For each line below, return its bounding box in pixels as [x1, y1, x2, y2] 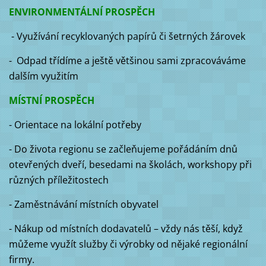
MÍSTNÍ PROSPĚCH [8, 94, 94, 107]
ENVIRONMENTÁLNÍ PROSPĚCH [8, 5, 155, 19]
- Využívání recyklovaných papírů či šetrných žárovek [8, 30, 245, 43]
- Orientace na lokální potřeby [8, 118, 141, 132]
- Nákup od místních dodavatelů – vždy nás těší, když [8, 222, 243, 236]
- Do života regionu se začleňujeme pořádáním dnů [8, 142, 237, 156]
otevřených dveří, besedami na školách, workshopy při [8, 158, 252, 172]
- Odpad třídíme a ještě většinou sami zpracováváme [8, 54, 246, 68]
